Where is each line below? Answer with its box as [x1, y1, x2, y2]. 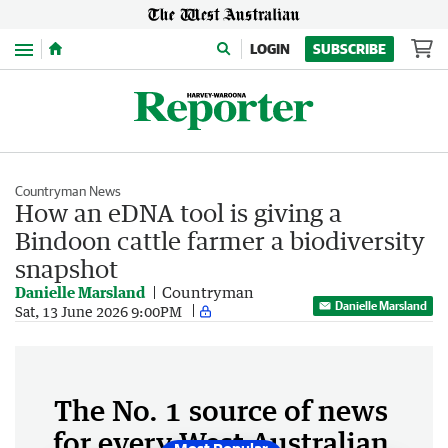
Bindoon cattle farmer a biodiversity [15, 226, 425, 255]
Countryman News [15, 183, 121, 199]
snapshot [15, 254, 118, 283]
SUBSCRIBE [313, 41, 386, 57]
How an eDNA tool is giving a [15, 198, 342, 227]
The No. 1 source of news [54, 393, 388, 427]
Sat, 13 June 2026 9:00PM [15, 302, 182, 320]
